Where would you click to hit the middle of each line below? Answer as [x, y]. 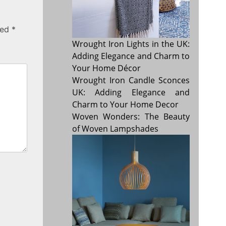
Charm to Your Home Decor [126, 105]
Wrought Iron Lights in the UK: [131, 44]
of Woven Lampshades [116, 129]
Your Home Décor [107, 68]
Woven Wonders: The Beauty [131, 117]
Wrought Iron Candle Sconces [131, 80]
